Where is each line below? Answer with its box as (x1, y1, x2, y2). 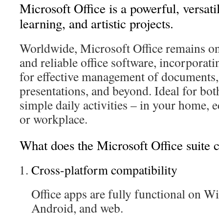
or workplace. (20, 110, 88, 127)
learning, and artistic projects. (20, 15, 174, 32)
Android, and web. (31, 199, 123, 216)
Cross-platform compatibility (31, 161, 177, 178)
